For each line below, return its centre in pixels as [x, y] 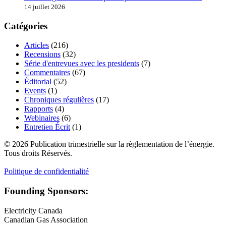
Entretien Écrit [47, 127]
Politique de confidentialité [46, 172]
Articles [37, 45]
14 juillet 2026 [45, 7]
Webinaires [42, 118]
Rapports [39, 109]
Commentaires [47, 73]
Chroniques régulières [59, 100]
